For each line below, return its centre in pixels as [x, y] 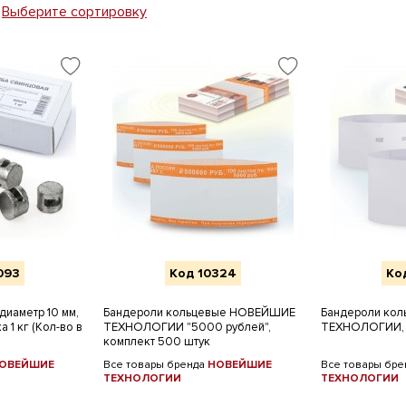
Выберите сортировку [74, 12]
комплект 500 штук [157, 342]
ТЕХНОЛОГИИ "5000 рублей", [187, 327]
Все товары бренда [155, 365]
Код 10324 [203, 273]
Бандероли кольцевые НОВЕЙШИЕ [199, 313]
